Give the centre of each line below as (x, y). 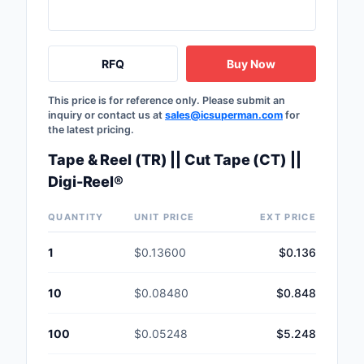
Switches (266, 139)
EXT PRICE (288, 217)
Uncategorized (282, 314)
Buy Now (251, 64)
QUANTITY (76, 217)
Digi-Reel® (86, 182)
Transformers (279, 279)
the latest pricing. (91, 130)
